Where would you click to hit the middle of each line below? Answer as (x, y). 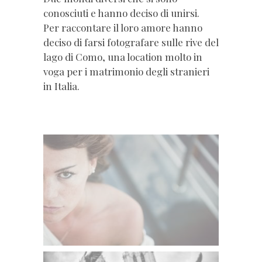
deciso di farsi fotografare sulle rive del (131, 42)
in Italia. (61, 86)
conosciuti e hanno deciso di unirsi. (121, 13)
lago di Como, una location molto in (123, 57)
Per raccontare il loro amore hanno (123, 28)
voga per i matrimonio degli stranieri (126, 72)
